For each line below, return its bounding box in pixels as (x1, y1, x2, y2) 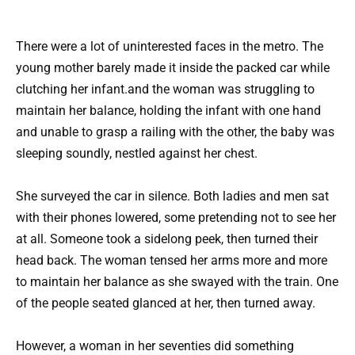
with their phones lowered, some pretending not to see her (16, 210, 336, 226)
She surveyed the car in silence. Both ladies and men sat (16, 189, 329, 204)
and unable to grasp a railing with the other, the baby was (16, 124, 334, 139)
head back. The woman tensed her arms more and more (16, 253, 327, 269)
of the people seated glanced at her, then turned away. (16, 296, 315, 311)
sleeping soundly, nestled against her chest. (16, 146, 258, 161)
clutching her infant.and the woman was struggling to (16, 82, 315, 97)
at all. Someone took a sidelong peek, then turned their (16, 231, 318, 247)
